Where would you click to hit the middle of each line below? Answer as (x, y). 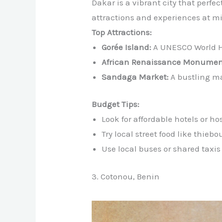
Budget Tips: (116, 104)
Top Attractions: (122, 32)
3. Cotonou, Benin (126, 176)
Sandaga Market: (135, 77)
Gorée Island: (127, 47)
